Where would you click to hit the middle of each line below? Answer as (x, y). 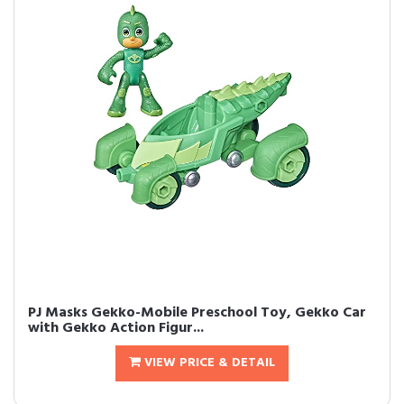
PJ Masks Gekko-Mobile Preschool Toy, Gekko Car (197, 313)
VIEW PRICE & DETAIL (208, 363)
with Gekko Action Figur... (116, 328)
